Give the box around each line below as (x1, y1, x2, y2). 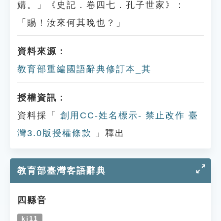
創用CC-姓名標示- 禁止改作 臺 (57, 110, 198, 120)
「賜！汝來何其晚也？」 (17, 18, 126, 28)
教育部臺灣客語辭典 (17, 166, 106, 176)
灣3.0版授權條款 (17, 128, 92, 138)
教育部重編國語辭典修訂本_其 (17, 64, 151, 74)
